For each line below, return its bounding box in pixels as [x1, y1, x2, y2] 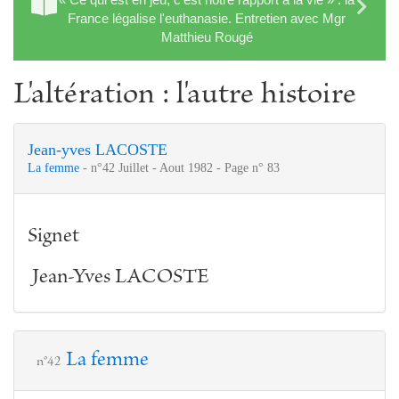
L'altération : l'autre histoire [13, 79, 356, 112]
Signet [28, 225, 79, 248]
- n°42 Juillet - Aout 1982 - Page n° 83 [83, 160, 280, 175]
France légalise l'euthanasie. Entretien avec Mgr [68, 10, 346, 26]
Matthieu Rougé [160, 28, 253, 45]
